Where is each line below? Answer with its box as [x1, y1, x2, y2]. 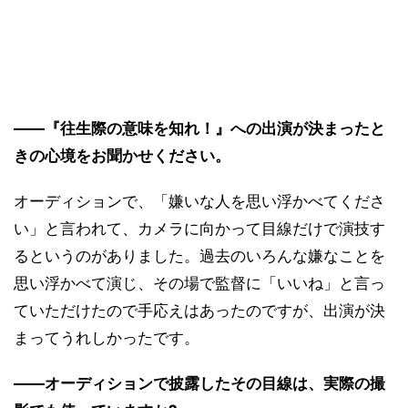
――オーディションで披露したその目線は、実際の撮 [14, 374, 385, 393]
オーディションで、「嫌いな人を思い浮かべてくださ [14, 192, 385, 211]
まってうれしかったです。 [14, 329, 199, 348]
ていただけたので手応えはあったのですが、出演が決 [14, 301, 385, 321]
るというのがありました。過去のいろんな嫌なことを [14, 247, 385, 266]
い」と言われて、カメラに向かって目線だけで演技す [14, 219, 385, 239]
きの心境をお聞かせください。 [14, 147, 230, 166]
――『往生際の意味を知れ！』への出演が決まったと [14, 119, 385, 138]
